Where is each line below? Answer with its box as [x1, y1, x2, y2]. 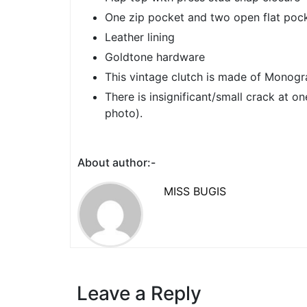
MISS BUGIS [164, 184, 226, 198]
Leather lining [105, 30, 175, 44]
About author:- [77, 156, 156, 169]
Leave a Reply [77, 282, 201, 305]
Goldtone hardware [105, 50, 205, 64]
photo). [105, 106, 143, 120]
